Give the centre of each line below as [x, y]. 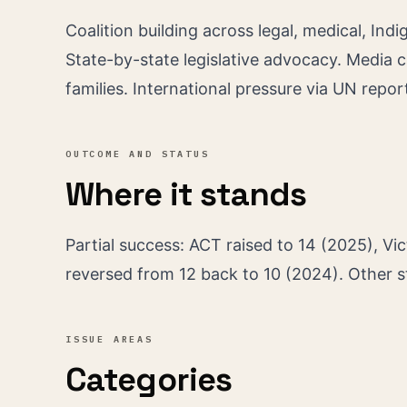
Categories [149, 380]
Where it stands [186, 194]
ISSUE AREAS [109, 339]
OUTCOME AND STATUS [138, 154]
